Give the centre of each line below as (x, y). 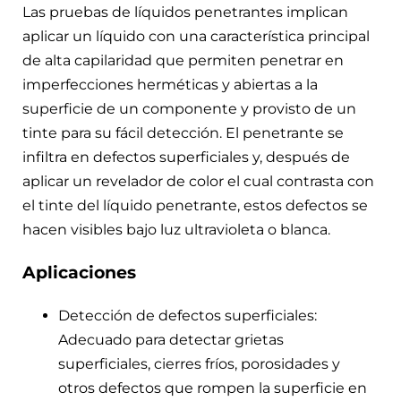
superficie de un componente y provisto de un (189, 109)
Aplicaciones (79, 273)
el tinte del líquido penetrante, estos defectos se (195, 206)
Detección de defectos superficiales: (188, 315)
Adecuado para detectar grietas (171, 339)
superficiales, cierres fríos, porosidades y (199, 363)
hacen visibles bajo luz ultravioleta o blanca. (176, 230)
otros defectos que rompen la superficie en (213, 388)
